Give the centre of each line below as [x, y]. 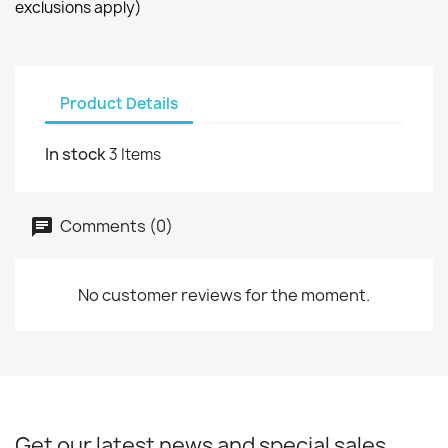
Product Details [119, 103]
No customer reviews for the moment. [224, 295]
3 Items [135, 154]
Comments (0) [115, 225]
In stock [75, 154]
